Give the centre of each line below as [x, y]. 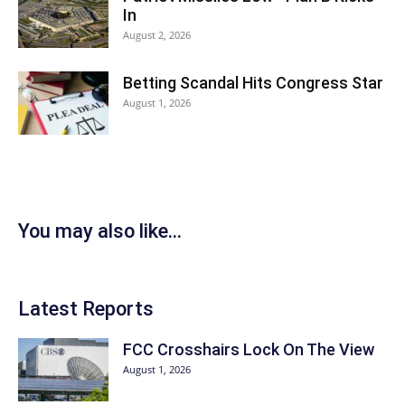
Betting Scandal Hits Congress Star [253, 83]
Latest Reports [86, 309]
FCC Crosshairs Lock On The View [249, 349]
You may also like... [100, 231]
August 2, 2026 [157, 35]
